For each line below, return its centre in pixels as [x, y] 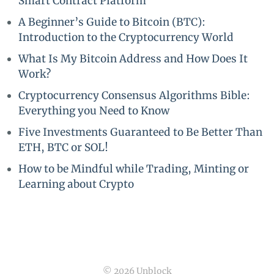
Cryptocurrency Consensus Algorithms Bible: [134, 95]
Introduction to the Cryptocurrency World [126, 37]
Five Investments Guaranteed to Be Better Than [140, 132]
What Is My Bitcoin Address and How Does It [133, 59]
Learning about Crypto [76, 184]
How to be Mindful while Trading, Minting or [134, 169]
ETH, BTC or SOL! [63, 147]
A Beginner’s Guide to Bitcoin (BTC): [112, 22]
